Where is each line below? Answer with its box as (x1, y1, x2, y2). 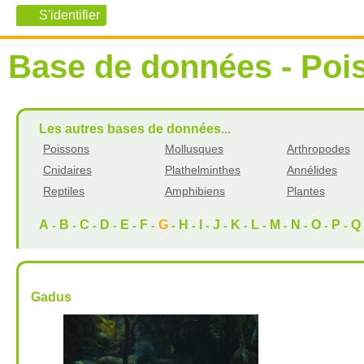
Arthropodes (286, 141, 350, 155)
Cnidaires (42, 162, 92, 176)
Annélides (286, 162, 337, 176)
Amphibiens (164, 184, 225, 197)
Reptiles (42, 184, 84, 197)
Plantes (286, 184, 325, 197)
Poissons (42, 141, 89, 155)
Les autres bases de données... (38, 121, 231, 136)
